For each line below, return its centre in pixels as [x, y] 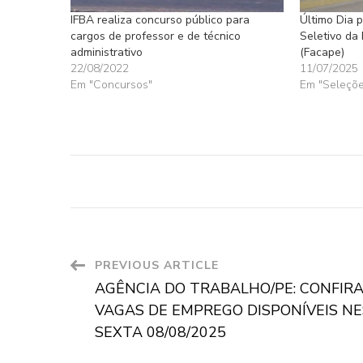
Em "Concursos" [111, 85]
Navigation [133, 305]
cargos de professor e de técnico [156, 36]
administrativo [107, 53]
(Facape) [322, 53]
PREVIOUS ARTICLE [157, 266]
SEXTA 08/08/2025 [160, 333]
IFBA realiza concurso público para [160, 20]
